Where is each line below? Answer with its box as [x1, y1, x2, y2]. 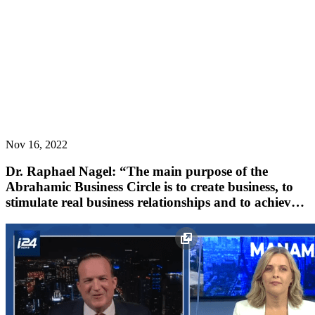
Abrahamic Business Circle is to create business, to [6, 179, 293, 195]
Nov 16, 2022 [6, 138, 67, 150]
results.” [6, 210, 53, 226]
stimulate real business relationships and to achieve [6, 195, 297, 210]
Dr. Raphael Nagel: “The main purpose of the [6, 164, 268, 179]
